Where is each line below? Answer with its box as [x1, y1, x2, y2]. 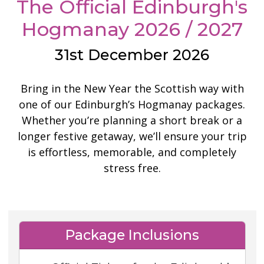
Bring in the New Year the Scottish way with [20, 81, 244, 95]
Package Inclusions [65, 226, 199, 243]
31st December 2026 [55, 46, 209, 64]
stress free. [103, 161, 161, 175]
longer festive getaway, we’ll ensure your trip [17, 129, 247, 143]
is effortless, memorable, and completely [28, 145, 236, 159]
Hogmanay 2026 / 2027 [21, 18, 243, 41]
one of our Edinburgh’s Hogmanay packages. [19, 97, 245, 111]
